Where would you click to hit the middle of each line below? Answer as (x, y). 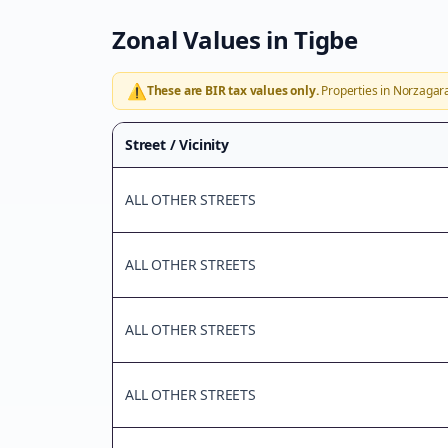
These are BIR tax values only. (232, 90)
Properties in (355, 90)
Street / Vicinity (177, 144)
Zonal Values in (203, 39)
